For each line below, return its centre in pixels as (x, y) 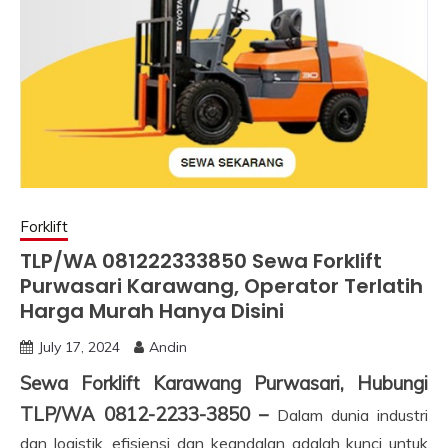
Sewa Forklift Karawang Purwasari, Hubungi (224, 383)
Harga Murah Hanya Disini (152, 311)
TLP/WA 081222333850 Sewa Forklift (201, 261)
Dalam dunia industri (352, 415)
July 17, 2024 (79, 347)
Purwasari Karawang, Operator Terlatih (221, 286)
